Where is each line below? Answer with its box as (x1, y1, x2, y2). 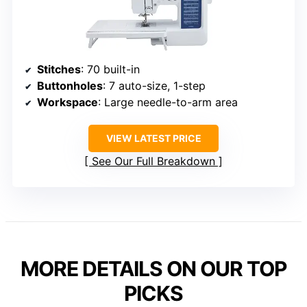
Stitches (37, 62, 81, 76)
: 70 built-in (81, 62, 140, 76)
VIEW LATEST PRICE (106, 132, 201, 144)
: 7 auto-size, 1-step (103, 78, 206, 93)
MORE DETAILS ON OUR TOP (21, 256, 286, 281)
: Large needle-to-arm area (98, 95, 238, 109)
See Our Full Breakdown (92, 153, 215, 168)
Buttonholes (37, 78, 103, 93)
